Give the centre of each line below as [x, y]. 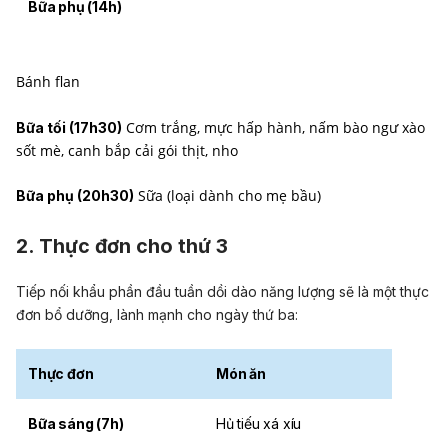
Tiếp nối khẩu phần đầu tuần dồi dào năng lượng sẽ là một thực [222, 292]
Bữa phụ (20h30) [75, 196]
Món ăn [241, 373]
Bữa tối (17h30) [69, 127]
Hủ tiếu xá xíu [259, 423]
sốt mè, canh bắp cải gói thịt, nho [127, 150]
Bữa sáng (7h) [76, 423]
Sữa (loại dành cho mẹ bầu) [227, 196]
